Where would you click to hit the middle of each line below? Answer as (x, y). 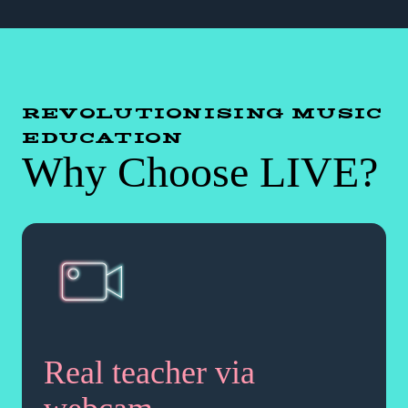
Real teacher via (149, 373)
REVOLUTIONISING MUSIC (203, 113)
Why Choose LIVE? (200, 172)
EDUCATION (103, 138)
